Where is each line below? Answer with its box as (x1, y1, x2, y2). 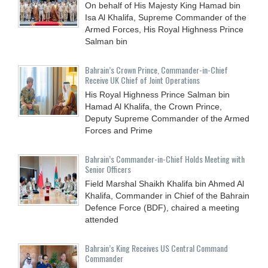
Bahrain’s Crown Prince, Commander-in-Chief (85, 63, 228, 76)
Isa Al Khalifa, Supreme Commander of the (85, 12, 246, 22)
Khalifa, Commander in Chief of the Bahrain (85, 190, 249, 200)
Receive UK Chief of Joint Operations (85, 73, 200, 86)
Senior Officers (85, 162, 131, 175)
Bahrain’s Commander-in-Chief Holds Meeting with (85, 152, 245, 165)
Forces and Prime (85, 125, 153, 135)
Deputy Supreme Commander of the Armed (85, 113, 249, 123)
